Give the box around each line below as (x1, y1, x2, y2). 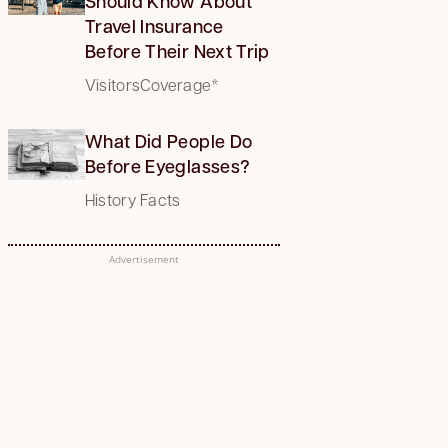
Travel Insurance (84, 13, 224, 38)
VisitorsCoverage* (84, 73, 220, 95)
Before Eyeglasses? (84, 153, 251, 178)
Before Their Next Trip (84, 38, 270, 63)
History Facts (84, 188, 181, 210)
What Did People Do (84, 128, 253, 153)
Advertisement (108, 251, 179, 266)
